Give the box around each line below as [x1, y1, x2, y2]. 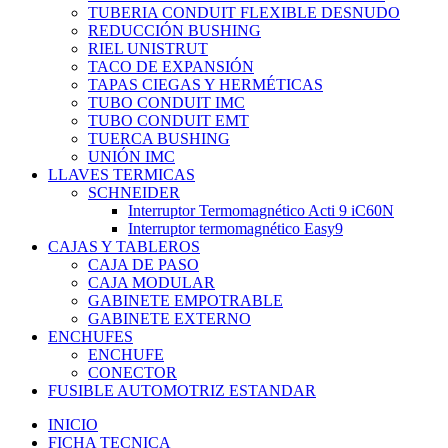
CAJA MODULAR [88, 274, 215, 292]
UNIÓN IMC [88, 148, 175, 166]
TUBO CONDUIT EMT [88, 112, 249, 130]
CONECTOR [88, 364, 177, 382]
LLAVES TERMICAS [48, 166, 195, 184]
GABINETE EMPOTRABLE [88, 292, 283, 310]
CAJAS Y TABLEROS [48, 238, 200, 256]
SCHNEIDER [88, 184, 180, 202]
